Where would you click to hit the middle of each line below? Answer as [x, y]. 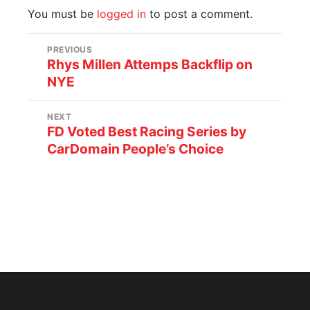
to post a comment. [199, 14]
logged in [121, 14]
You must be [62, 14]
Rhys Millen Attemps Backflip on [150, 65]
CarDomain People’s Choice [136, 149]
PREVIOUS [70, 50]
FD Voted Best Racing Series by [147, 132]
